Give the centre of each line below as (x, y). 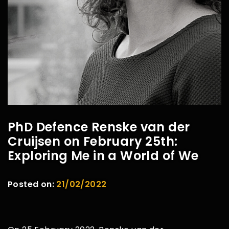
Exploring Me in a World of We (103, 155)
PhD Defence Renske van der (99, 127)
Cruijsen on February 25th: (93, 141)
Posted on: (31, 184)
